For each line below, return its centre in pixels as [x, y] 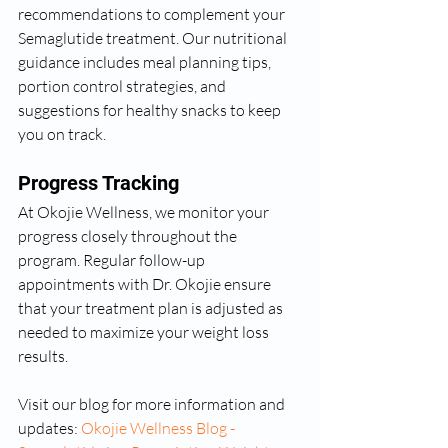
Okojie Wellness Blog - [159, 428]
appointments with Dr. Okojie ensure [146, 284]
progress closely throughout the [129, 236]
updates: [49, 428]
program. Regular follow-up [113, 260]
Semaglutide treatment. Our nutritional [154, 38]
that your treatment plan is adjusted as [152, 308]
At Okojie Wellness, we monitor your [145, 212]
